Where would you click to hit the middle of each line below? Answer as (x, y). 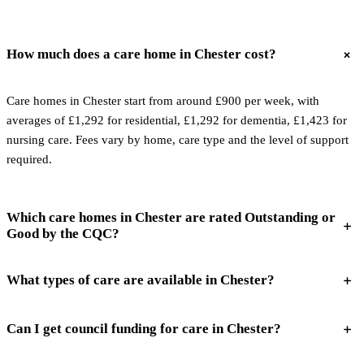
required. (29, 159)
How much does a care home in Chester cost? (141, 54)
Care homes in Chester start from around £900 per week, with (163, 101)
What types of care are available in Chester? (141, 280)
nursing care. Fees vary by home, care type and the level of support (178, 140)
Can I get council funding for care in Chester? (144, 329)
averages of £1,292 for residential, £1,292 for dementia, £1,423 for (177, 120)
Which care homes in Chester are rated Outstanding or (171, 217)
